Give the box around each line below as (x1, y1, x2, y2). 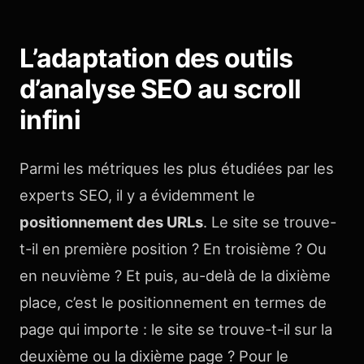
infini (19, 103, 81, 136)
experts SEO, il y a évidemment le (19, 185, 255, 204)
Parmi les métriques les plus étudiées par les (19, 158, 334, 177)
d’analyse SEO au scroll (19, 72, 301, 105)
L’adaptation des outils (19, 41, 293, 74)
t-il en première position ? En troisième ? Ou (19, 239, 327, 258)
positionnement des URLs (19, 212, 203, 231)
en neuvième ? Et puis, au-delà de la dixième (19, 266, 331, 284)
